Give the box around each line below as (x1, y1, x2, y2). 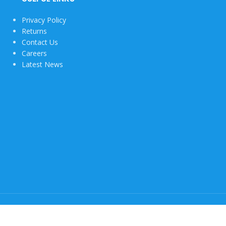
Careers (21, 48, 47, 59)
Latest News (21, 60, 63, 70)
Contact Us (21, 37, 58, 47)
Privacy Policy (21, 15, 66, 25)
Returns (21, 26, 47, 36)
